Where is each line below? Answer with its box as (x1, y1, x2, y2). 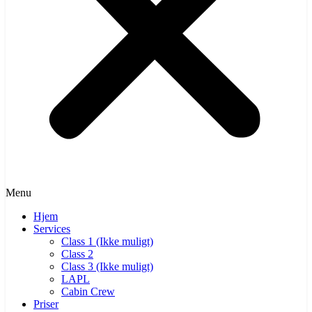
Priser (33, 298, 58, 310)
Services (33, 223, 70, 235)
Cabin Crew (61, 286, 115, 297)
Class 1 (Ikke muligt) (61, 235, 153, 247)
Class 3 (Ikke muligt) (61, 260, 153, 272)
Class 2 (61, 248, 93, 260)
